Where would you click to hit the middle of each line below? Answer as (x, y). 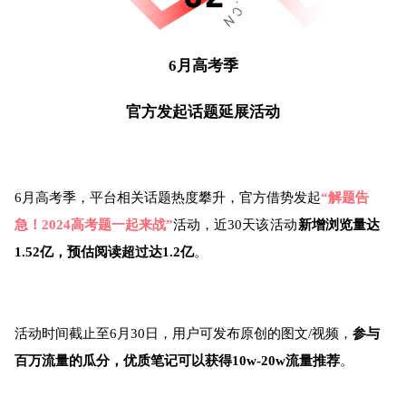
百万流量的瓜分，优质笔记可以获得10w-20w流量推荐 (177, 360)
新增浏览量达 (338, 224)
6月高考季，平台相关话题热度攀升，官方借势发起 (168, 197)
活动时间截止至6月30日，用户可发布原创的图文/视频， (184, 333)
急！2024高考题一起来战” (94, 224)
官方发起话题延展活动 (203, 111)
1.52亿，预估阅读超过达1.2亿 (104, 251)
